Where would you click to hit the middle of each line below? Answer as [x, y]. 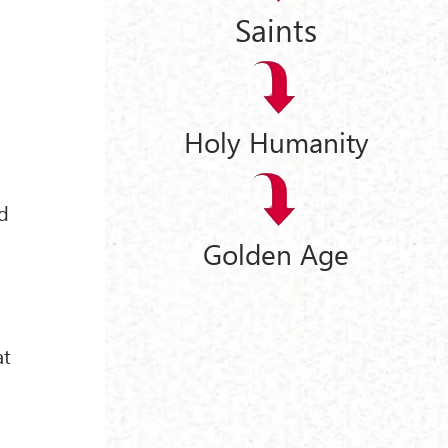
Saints [276, 28]
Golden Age [276, 253]
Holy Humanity [276, 142]
